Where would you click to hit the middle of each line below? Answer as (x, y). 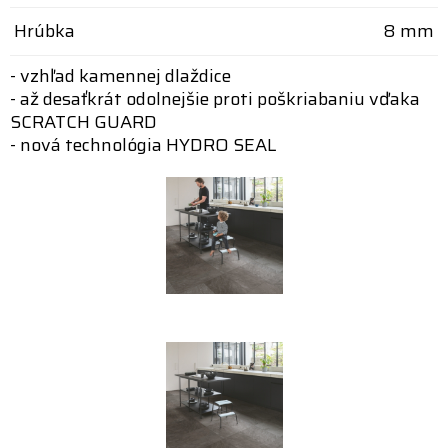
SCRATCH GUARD (83, 121)
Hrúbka (44, 31)
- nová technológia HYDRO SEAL (143, 144)
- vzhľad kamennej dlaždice (120, 75)
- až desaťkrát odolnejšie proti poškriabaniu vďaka (215, 98)
